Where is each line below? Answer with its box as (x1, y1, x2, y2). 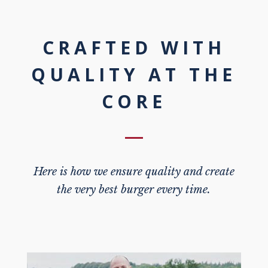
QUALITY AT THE (31, 62, 237, 87)
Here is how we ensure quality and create (33, 165, 234, 179)
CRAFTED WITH (42, 35, 226, 60)
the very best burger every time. (57, 183, 211, 197)
